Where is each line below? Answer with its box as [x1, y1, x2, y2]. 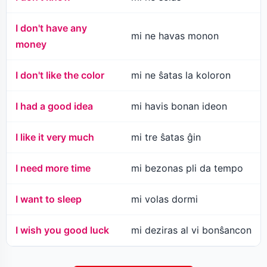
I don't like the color [15, 69, 104, 82]
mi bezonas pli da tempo [131, 162, 243, 175]
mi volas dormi [131, 193, 198, 206]
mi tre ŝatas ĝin [131, 131, 201, 144]
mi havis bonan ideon [131, 100, 227, 113]
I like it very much [15, 131, 94, 144]
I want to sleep [15, 193, 82, 206]
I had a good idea [15, 100, 93, 113]
